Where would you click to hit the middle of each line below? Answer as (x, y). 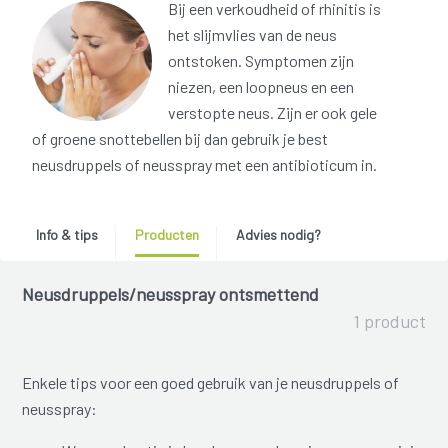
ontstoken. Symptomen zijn (261, 61)
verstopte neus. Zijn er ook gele (272, 113)
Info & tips (66, 235)
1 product (389, 321)
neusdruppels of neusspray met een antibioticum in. (204, 165)
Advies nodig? (278, 235)
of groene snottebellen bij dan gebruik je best (180, 139)
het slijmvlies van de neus (252, 35)
